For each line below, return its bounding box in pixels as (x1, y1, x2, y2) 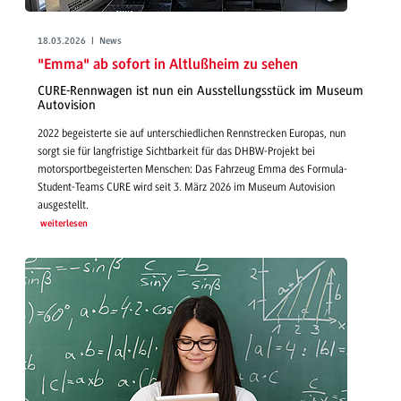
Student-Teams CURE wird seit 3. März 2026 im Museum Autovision (38, 180, 335, 193)
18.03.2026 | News (38, 36, 122, 47)
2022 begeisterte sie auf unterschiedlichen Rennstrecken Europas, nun (38, 126, 346, 140)
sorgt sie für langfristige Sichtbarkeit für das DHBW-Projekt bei (38, 144, 315, 158)
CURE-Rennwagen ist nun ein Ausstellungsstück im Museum (38, 83, 363, 99)
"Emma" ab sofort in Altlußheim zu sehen (38, 56, 298, 73)
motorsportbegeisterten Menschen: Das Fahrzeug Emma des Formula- (38, 162, 347, 175)
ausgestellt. (38, 198, 89, 211)
